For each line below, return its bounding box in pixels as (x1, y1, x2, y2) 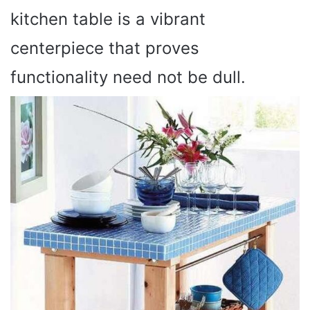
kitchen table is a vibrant (10, 9, 206, 29)
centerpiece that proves (10, 38, 199, 58)
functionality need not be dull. (10, 67, 246, 87)
